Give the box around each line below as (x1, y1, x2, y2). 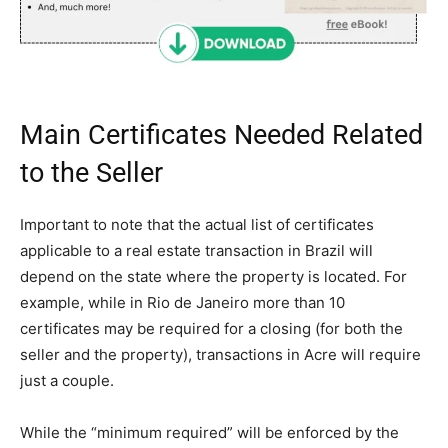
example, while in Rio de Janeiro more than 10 (20, 293, 345, 313)
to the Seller (20, 157, 163, 190)
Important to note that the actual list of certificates (20, 215, 374, 235)
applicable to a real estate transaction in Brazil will (20, 241, 373, 261)
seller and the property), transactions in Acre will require (20, 345, 421, 365)
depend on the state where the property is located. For (20, 267, 407, 287)
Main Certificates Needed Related (20, 119, 423, 152)
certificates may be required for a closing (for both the (20, 319, 403, 339)
